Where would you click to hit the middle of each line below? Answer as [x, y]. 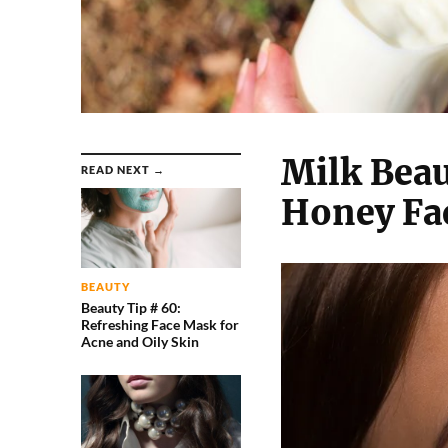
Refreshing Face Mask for [159, 325]
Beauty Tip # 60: [130, 308]
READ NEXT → [122, 170]
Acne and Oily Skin [139, 342]
